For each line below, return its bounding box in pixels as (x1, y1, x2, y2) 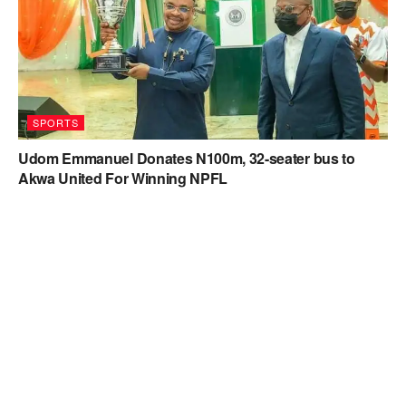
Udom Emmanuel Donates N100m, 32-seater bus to (18, 148, 355, 169)
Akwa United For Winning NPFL (18, 168, 228, 188)
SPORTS (33, 115, 79, 130)
